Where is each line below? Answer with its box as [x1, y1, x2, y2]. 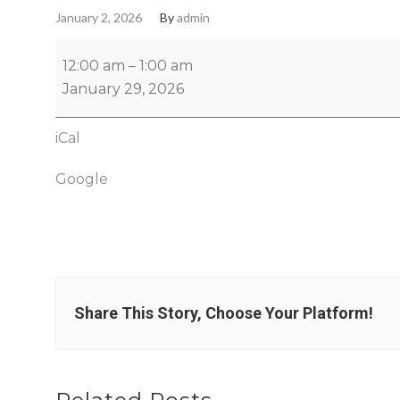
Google [55, 171, 108, 188]
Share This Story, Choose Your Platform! [74, 304, 373, 323]
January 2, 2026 [55, 10, 142, 26]
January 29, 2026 [62, 80, 184, 98]
